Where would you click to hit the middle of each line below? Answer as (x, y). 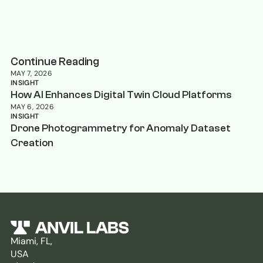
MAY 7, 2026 (31, 74)
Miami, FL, (31, 241)
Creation (32, 143)
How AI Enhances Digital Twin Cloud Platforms (121, 95)
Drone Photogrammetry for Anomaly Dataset (121, 129)
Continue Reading (55, 62)
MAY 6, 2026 (32, 107)
